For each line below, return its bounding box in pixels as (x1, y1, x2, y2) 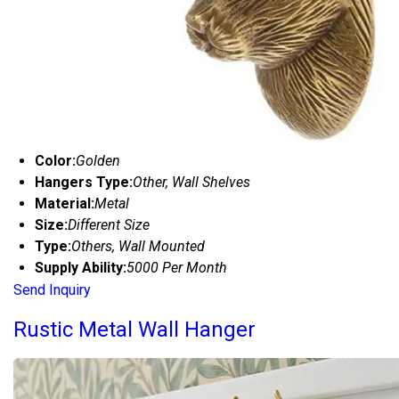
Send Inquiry (13, 281, 91, 298)
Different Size (68, 216, 150, 233)
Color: (35, 151, 76, 169)
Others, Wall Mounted (71, 237, 205, 255)
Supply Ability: (35, 258, 126, 276)
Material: (35, 194, 94, 212)
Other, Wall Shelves (133, 173, 250, 191)
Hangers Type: (35, 173, 133, 191)
